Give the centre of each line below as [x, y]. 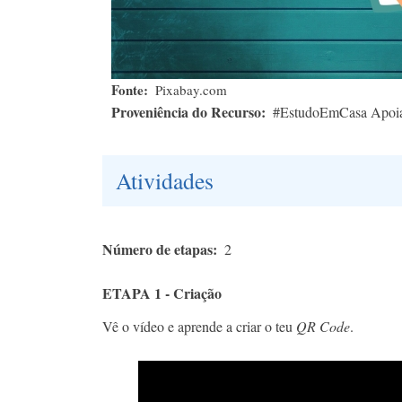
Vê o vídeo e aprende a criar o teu [199, 326]
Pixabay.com [191, 89]
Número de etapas [157, 249]
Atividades [165, 180]
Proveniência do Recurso [186, 111]
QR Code [323, 326]
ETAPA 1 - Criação [162, 293]
